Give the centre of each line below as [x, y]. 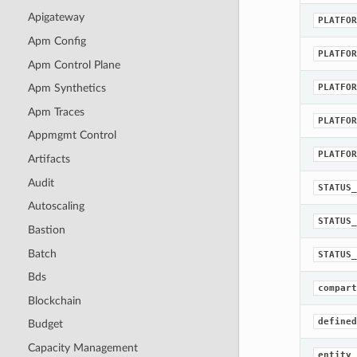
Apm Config [57, 41]
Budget [45, 324]
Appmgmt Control [72, 135]
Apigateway [56, 18]
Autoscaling [56, 206]
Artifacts [49, 159]
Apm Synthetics [67, 88]
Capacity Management [82, 348]
